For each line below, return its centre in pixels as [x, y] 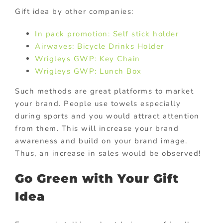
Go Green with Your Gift [97, 178]
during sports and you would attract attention [107, 116]
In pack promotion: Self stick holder [107, 34]
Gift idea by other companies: [74, 11]
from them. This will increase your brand [97, 128]
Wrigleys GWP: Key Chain [88, 58]
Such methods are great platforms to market [104, 91]
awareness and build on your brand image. [101, 141]
